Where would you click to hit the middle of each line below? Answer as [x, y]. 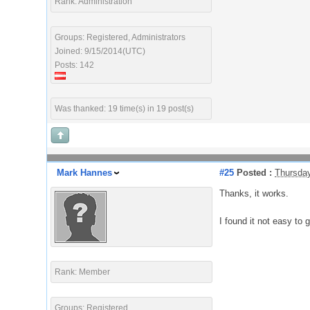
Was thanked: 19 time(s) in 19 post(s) [124, 109]
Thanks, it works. [254, 193]
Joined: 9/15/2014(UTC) [100, 51]
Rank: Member [82, 272]
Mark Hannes [84, 173]
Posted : [253, 173]
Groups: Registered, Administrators [120, 37]
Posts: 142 [74, 65]
